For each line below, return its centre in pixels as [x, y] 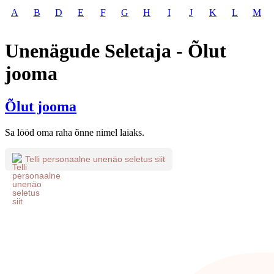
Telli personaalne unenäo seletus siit [95, 159]
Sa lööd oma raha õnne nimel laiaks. [75, 132]
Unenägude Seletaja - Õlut [116, 51]
